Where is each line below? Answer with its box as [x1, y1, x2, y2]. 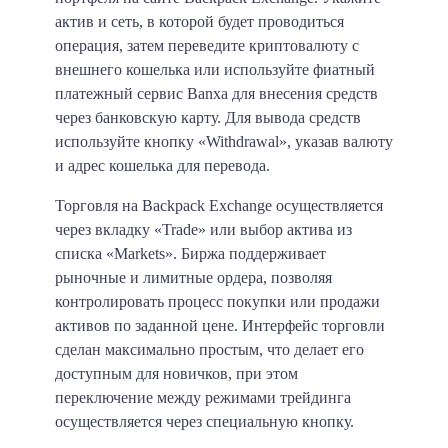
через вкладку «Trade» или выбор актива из [55, 220, 352, 238]
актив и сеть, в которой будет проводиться [55, 12, 344, 30]
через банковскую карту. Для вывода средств [55, 108, 361, 126]
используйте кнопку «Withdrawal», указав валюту [55, 132, 393, 150]
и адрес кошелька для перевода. [55, 156, 270, 174]
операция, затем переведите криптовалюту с [55, 36, 359, 54]
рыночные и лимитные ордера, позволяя [55, 268, 332, 286]
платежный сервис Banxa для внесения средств [55, 84, 378, 102]
